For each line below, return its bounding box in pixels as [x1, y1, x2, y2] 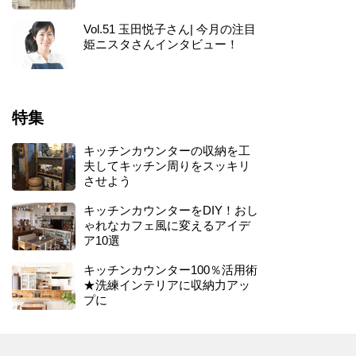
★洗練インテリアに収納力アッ [83, 278, 250, 292]
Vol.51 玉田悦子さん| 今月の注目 [83, 22, 256, 36]
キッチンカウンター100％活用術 [83, 263, 257, 277]
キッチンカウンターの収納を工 [83, 144, 250, 157]
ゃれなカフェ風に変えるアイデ [83, 219, 250, 232]
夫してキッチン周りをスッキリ [83, 159, 250, 172]
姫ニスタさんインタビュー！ [83, 37, 238, 51]
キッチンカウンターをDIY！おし [83, 203, 258, 217]
